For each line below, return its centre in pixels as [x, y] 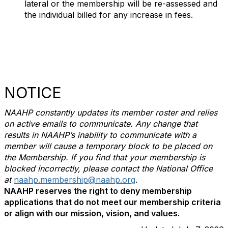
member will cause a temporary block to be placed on [108, 146]
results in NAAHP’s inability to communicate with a [100, 135]
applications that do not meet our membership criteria [112, 202]
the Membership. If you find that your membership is [105, 157]
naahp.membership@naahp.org [75, 180]
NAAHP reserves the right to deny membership [98, 191]
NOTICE [33, 93]
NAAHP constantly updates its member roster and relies [111, 112]
